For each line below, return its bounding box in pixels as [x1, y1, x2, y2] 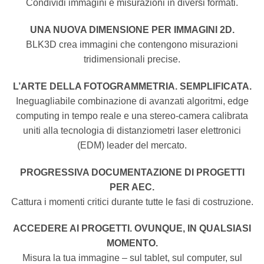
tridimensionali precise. [84, 54, 180, 64]
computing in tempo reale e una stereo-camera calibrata [16, 110, 248, 121]
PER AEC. [110, 181, 154, 192]
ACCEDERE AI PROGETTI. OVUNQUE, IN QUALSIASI [13, 223, 251, 234]
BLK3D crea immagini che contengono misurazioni [26, 39, 238, 49]
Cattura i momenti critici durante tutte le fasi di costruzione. [11, 196, 253, 207]
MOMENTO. [106, 238, 158, 249]
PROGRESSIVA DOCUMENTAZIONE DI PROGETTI [19, 167, 245, 177]
